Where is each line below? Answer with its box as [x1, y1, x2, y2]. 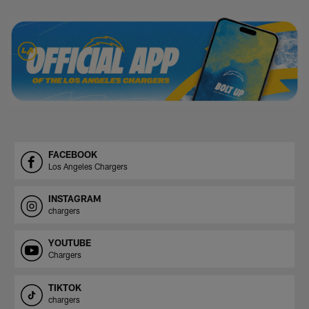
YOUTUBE [48, 237, 91, 249]
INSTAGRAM [48, 192, 101, 204]
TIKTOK [48, 281, 81, 293]
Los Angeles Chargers [48, 161, 128, 171]
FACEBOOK [48, 148, 97, 160]
